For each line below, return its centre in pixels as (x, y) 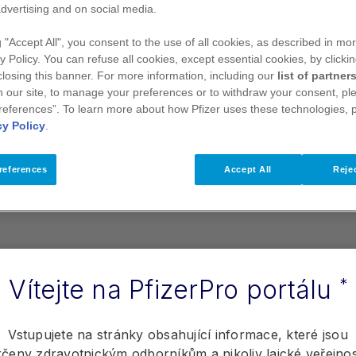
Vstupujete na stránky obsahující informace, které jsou (178, 334)
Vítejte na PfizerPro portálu (174, 289)
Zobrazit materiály (180, 110)
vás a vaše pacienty (109, 17)
